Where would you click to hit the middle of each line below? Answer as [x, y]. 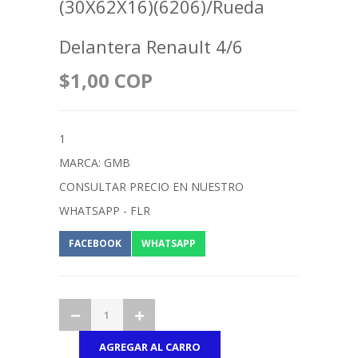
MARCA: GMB [95, 162]
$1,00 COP [106, 80]
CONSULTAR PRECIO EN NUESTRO [151, 186]
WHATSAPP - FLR [105, 210]
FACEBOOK [95, 243]
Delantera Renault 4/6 [151, 46]
